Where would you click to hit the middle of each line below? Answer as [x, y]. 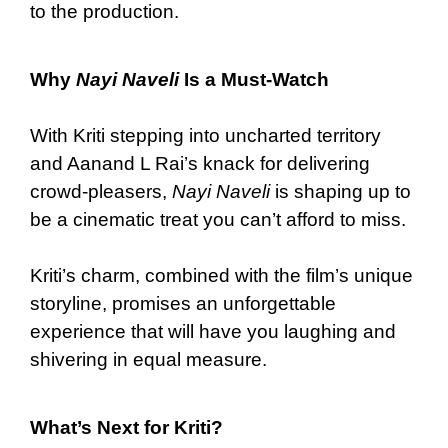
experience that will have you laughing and [213, 331]
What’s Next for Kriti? [126, 427]
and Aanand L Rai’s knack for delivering [200, 163]
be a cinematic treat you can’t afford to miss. [218, 219]
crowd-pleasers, [101, 191]
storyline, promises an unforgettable [183, 303]
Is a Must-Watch [254, 79]
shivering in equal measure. [148, 359]
